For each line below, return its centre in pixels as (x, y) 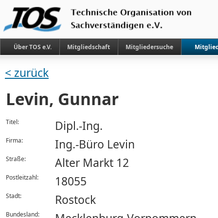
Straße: (16, 159)
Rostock (75, 200)
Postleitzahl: (22, 177)
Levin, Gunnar (62, 99)
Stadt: (14, 196)
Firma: (14, 140)
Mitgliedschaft (89, 47)
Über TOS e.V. (33, 47)
